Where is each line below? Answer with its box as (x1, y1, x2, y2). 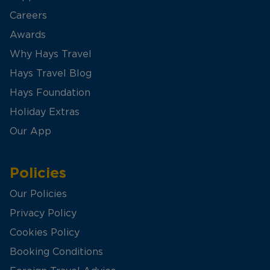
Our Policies (10, 189, 67, 199)
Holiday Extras (10, 107, 80, 117)
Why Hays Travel (10, 49, 92, 59)
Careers (10, 10, 47, 20)
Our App (10, 126, 51, 136)
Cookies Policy (10, 227, 80, 237)
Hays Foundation (10, 87, 90, 98)
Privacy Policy (10, 208, 77, 218)
